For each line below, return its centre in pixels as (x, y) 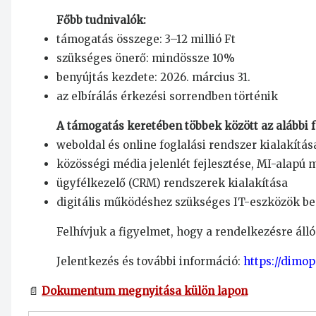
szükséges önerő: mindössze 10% (146, 59)
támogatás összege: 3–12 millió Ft (146, 39)
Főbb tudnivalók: (101, 20)
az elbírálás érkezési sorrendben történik (167, 97)
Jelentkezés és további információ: (150, 262)
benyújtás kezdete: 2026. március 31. (153, 78)
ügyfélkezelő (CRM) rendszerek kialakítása (172, 183)
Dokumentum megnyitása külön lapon (145, 291)
